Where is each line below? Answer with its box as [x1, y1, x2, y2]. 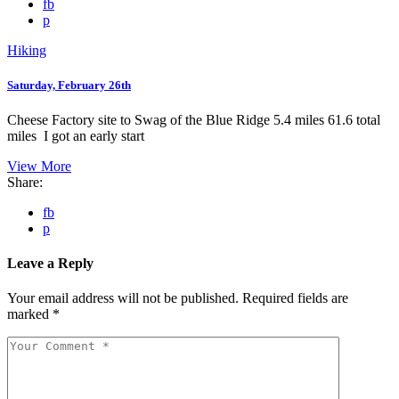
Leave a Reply [7, 256, 94, 272]
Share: [7, 174, 43, 190]
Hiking [7, 42, 46, 58]
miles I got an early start [7, 127, 144, 143]
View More [7, 158, 71, 174]
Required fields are [242, 290, 348, 306]
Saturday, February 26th [7, 77, 131, 92]
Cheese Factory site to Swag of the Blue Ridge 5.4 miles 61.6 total [7, 111, 380, 127]
